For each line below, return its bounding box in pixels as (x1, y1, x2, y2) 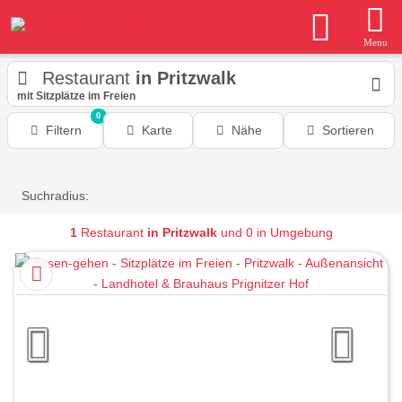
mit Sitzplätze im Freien (17, 90, 135, 102)
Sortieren (321, 123, 374, 137)
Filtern (46, 123, 83, 137)
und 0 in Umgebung (216, 225, 333, 240)
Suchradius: (22, 188, 89, 203)
